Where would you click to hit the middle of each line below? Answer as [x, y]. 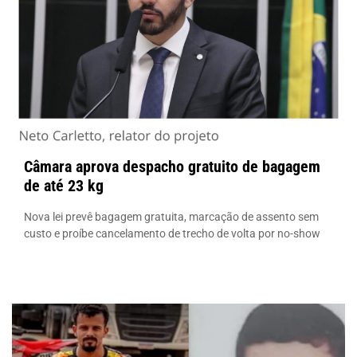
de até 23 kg [64, 185]
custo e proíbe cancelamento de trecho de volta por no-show [172, 233]
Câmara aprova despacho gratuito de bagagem [172, 166]
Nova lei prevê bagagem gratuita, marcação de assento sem [171, 216]
